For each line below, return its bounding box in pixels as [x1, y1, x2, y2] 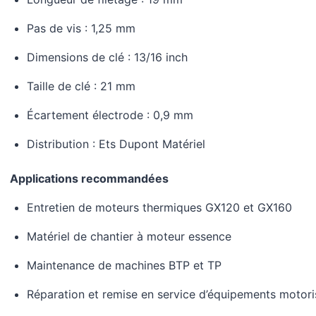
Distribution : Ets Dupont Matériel [26, 137, 205, 152]
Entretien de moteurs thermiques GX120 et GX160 [26, 200, 292, 215]
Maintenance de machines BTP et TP [26, 258, 221, 273]
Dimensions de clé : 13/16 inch [26, 50, 188, 65]
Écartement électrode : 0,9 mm [26, 108, 193, 123]
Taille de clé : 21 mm [26, 79, 135, 94]
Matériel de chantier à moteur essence [26, 229, 231, 244]
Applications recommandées [9, 171, 169, 186]
